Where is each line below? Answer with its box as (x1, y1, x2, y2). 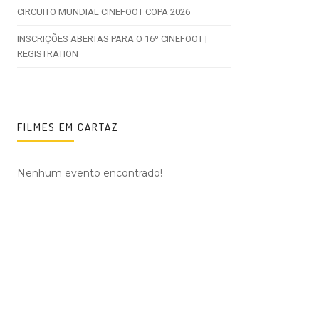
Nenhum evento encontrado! (17, 167, 162, 179)
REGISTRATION (17, 48, 78, 59)
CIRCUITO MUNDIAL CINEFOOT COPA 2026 (17, 6, 190, 17)
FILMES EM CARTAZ (17, 120, 118, 134)
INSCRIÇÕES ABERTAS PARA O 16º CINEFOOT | (17, 33, 207, 44)
